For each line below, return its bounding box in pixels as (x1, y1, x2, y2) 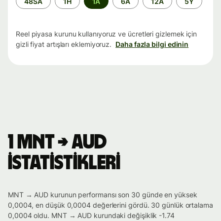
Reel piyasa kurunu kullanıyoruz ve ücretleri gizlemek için (16, 30, 197, 38)
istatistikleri (8, 153, 120, 174)
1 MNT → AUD (8, 133, 107, 153)
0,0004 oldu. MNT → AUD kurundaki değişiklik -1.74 (8, 211, 175, 220)
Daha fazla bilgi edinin (115, 40, 189, 49)
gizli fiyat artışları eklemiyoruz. (16, 40, 112, 49)
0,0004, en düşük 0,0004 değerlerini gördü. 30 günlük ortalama (8, 201, 213, 210)
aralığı (15, 3, 37, 12)
